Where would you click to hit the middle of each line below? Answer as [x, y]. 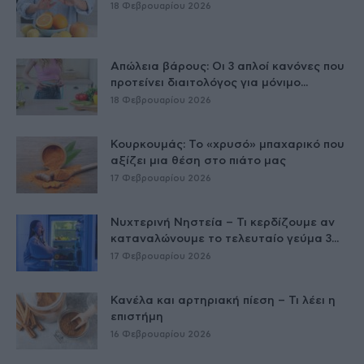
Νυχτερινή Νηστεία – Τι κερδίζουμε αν [223, 223]
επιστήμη [137, 317]
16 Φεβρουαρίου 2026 [161, 335]
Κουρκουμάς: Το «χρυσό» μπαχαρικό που [227, 145]
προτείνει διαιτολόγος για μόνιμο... [209, 83]
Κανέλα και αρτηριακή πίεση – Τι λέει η [223, 301]
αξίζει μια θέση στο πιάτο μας [198, 161]
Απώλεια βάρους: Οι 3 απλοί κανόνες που [227, 67]
